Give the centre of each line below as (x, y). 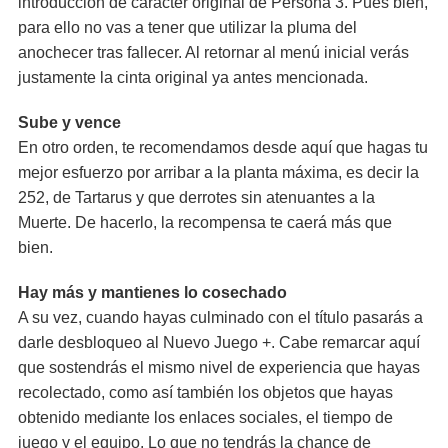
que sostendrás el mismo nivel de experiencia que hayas (219, 367)
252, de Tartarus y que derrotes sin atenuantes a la (196, 197)
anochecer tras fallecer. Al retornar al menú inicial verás (213, 52)
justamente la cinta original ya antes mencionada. (193, 77)
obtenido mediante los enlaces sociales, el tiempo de (205, 417)
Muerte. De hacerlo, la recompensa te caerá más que (205, 222)
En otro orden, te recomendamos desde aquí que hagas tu (223, 147)
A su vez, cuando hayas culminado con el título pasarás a (220, 317)
